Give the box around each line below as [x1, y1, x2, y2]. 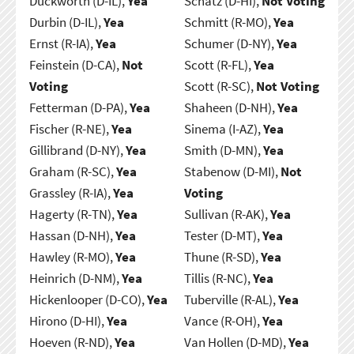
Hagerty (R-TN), [28, 205, 117, 223]
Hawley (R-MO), [28, 247, 115, 265]
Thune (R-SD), [183, 247, 261, 265]
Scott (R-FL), [183, 55, 254, 73]
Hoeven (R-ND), [28, 333, 115, 351]
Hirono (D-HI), [28, 311, 107, 330]
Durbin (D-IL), [28, 13, 104, 31]
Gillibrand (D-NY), [28, 141, 126, 159]
